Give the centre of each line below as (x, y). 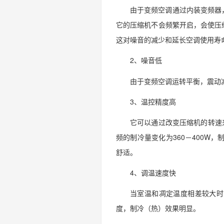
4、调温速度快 (153, 173)
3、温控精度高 (153, 101)
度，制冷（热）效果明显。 (158, 208)
